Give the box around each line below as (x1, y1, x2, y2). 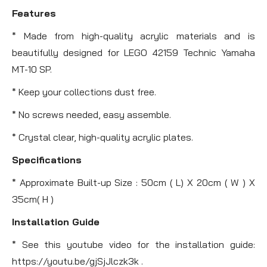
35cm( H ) (12, 193, 54, 205)
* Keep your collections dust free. (12, 85, 156, 98)
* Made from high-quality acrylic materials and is (12, 29, 255, 42)
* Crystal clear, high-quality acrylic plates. (12, 131, 193, 143)
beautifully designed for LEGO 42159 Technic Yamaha (12, 46, 255, 58)
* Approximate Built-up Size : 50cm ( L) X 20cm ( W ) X (12, 176, 255, 188)
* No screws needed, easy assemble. (12, 108, 171, 120)
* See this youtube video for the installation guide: (12, 238, 255, 250)
